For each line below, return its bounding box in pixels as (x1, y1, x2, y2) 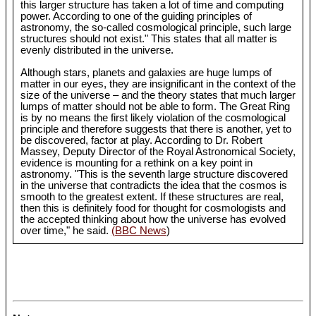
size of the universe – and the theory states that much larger (20, 90, 296, 102)
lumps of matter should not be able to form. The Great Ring (20, 101, 290, 113)
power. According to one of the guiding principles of (20, 11, 252, 23)
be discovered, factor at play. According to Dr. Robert (20, 135, 262, 147)
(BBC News (111, 225, 166, 237)
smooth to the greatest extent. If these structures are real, (20, 191, 284, 203)
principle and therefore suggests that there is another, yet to (20, 123, 291, 135)
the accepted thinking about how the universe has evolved (20, 214, 286, 226)
